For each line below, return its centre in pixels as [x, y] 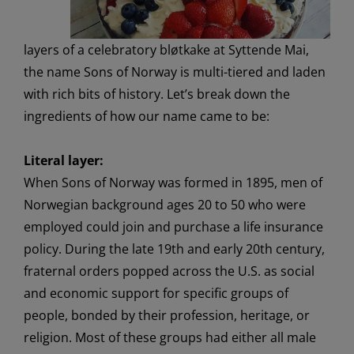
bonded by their [119, 316]
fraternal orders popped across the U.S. [143, 271]
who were [275, 205]
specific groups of [235, 294]
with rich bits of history [92, 94]
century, [298, 249]
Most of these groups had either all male [194, 338]
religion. [47, 338]
